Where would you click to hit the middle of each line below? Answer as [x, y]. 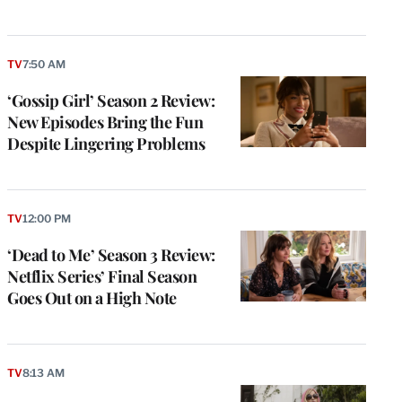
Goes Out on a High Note [92, 297]
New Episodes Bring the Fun [105, 122]
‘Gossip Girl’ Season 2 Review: [111, 101]
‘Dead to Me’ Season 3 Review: [111, 254]
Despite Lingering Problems [106, 144]
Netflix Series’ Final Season [102, 276]
